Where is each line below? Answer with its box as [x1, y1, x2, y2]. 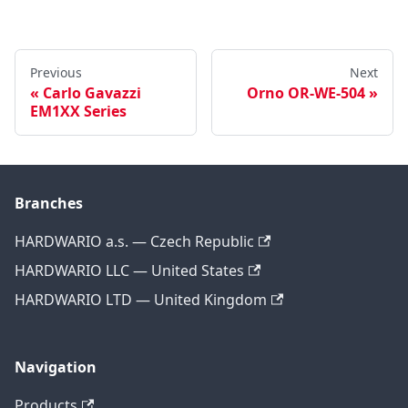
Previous [30, 64, 82, 82]
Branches [15, 193, 83, 214]
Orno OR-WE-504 [247, 83, 365, 104]
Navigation [15, 357, 97, 378]
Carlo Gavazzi [43, 83, 141, 104]
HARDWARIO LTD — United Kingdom [15, 290, 267, 311]
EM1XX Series [30, 101, 127, 122]
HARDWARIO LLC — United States [15, 260, 244, 281]
